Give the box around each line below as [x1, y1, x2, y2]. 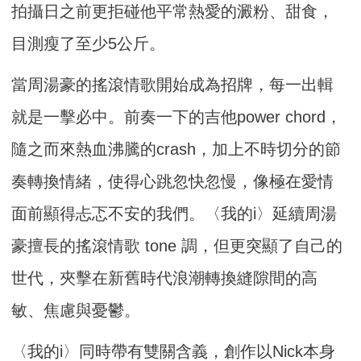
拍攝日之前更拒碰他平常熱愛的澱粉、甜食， [11, 2, 334, 20]
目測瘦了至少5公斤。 [11, 34, 166, 52]
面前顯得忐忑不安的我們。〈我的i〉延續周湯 [11, 204, 338, 222]
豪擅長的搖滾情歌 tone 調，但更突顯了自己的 [11, 236, 343, 255]
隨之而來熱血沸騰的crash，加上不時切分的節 [11, 139, 342, 158]
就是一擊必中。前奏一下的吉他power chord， [11, 107, 342, 126]
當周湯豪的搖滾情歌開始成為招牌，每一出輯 [11, 75, 334, 93]
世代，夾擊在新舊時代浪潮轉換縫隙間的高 [11, 268, 318, 287]
